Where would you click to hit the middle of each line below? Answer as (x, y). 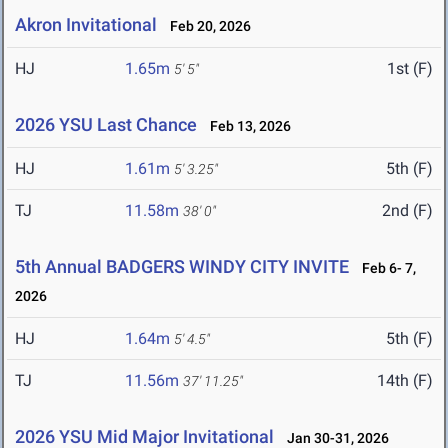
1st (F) (410, 69)
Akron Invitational (86, 25)
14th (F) (405, 381)
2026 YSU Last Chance (106, 125)
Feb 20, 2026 (206, 26)
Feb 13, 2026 (246, 126)
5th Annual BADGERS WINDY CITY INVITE (184, 267)
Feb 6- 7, (384, 268)
